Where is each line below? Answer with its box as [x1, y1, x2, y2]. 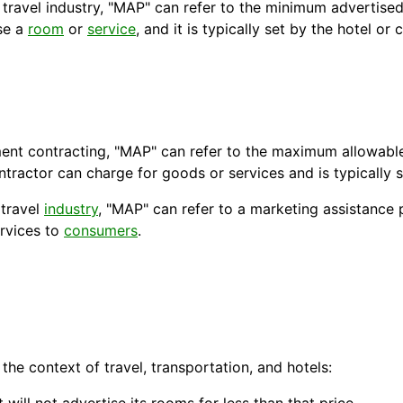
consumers [64, 221, 138, 240]
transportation [151, 358, 249, 377]
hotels [287, 358, 328, 377]
